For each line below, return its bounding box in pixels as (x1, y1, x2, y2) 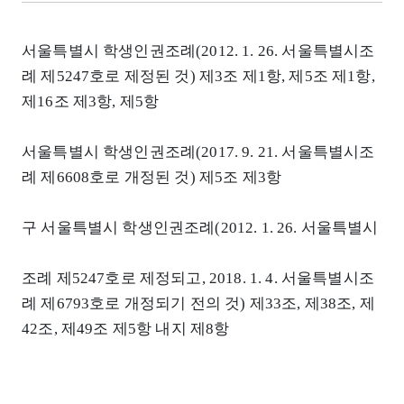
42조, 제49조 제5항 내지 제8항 (22, 320, 230, 338)
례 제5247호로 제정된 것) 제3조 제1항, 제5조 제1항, (22, 68, 375, 86)
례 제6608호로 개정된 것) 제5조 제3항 (22, 169, 282, 187)
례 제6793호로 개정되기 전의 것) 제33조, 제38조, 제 (22, 295, 375, 313)
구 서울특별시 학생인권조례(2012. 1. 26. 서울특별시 (22, 219, 379, 237)
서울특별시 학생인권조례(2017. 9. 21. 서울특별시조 (22, 143, 375, 161)
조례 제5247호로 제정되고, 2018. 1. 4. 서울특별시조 (22, 270, 374, 288)
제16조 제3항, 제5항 (22, 93, 160, 111)
